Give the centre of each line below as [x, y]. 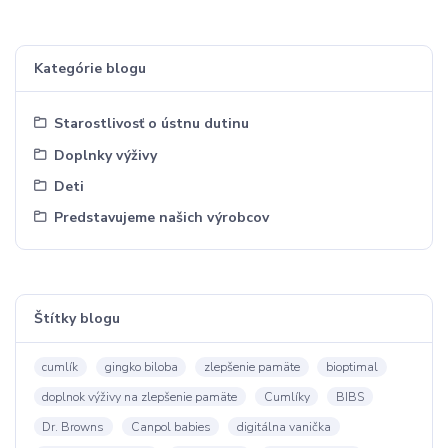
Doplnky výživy [106, 155]
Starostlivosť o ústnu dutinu [152, 124]
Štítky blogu [76, 318]
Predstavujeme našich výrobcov [162, 217]
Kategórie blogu [89, 69]
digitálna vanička [283, 426]
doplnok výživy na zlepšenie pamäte [140, 396]
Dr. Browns [73, 426]
